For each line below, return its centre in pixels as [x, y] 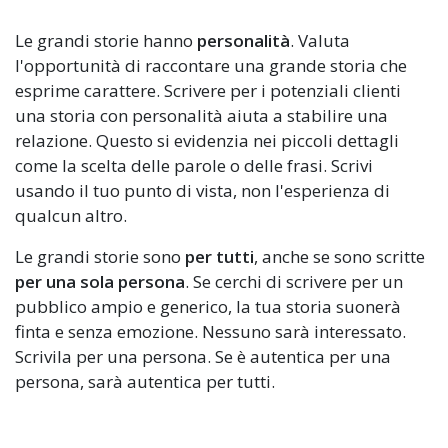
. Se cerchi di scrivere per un [294, 282]
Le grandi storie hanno [106, 41]
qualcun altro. [71, 216]
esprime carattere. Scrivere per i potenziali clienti [208, 91]
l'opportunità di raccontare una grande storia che [211, 66]
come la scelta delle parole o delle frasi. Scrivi [194, 166]
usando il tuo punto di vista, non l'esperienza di [202, 191]
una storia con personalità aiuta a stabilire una [201, 116]
